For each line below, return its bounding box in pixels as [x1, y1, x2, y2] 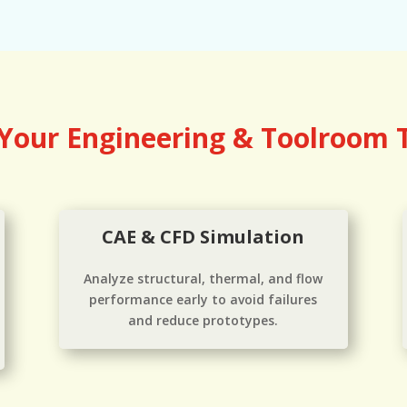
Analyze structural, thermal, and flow [84, 269, 323, 287]
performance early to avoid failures [89, 290, 318, 308]
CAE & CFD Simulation [102, 223, 305, 249]
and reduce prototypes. [128, 311, 279, 329]
